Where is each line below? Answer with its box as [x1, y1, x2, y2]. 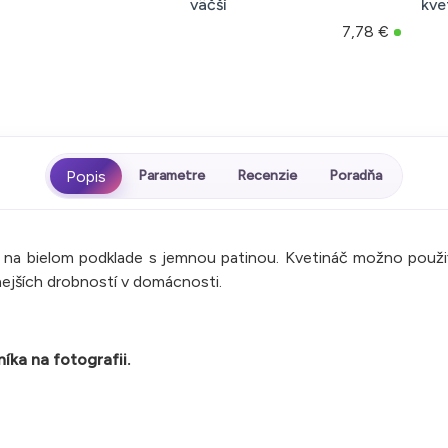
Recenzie [237, 167, 297, 185]
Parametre [138, 167, 205, 185]
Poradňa [329, 167, 382, 185]
